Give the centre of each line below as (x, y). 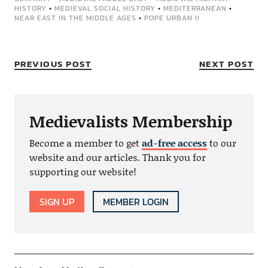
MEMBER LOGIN (135, 202)
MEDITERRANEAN (195, 8)
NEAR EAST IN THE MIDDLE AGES (75, 18)
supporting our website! (83, 171)
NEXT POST (226, 64)
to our (221, 143)
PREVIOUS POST (53, 64)
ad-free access (174, 143)
